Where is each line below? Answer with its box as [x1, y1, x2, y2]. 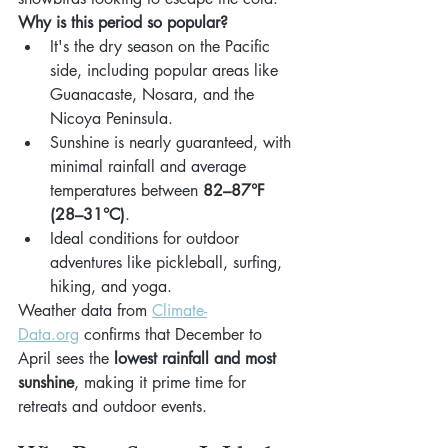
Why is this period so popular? [18, 12, 228, 33]
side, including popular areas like [50, 60, 283, 81]
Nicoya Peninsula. [50, 108, 173, 129]
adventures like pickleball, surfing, [50, 252, 287, 273]
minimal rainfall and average [50, 156, 251, 177]
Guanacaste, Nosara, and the [50, 84, 259, 105]
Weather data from [18, 300, 152, 321]
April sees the [18, 348, 114, 369]
